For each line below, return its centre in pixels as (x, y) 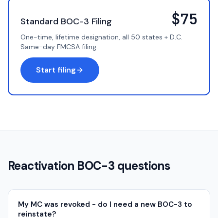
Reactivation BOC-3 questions (89, 166)
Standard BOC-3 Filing (66, 21)
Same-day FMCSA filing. (59, 47)
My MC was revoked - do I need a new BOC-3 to (105, 204)
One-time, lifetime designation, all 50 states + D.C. (101, 37)
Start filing (56, 70)
